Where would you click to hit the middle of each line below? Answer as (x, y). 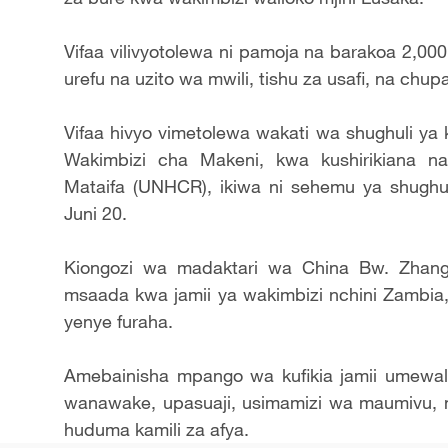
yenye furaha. (123, 321)
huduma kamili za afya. (156, 429)
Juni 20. (100, 213)
